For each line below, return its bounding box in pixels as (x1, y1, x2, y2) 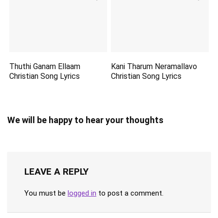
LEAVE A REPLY (24, 165, 89, 177)
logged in (68, 188, 96, 198)
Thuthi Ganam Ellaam (9, 61, 81, 71)
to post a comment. (96, 188, 163, 198)
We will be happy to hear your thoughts (7, 114, 163, 125)
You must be (24, 188, 68, 198)
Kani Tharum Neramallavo (111, 61, 198, 71)
